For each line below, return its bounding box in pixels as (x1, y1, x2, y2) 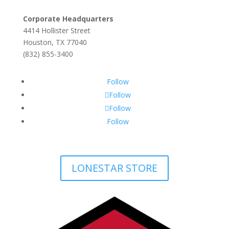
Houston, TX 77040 (22, 37, 87, 47)
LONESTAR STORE (71, 161, 157, 175)
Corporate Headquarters (22, 14, 113, 24)
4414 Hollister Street (22, 26, 90, 35)
